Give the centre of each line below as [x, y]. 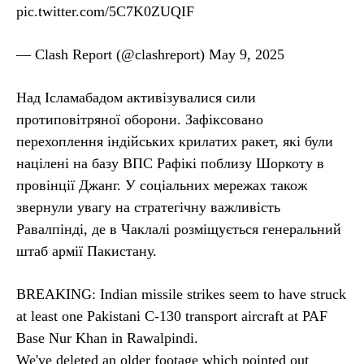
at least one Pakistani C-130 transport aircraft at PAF [172, 316]
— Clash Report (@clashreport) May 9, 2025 [150, 54]
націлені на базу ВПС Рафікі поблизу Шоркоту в [170, 163]
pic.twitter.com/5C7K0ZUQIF [105, 11]
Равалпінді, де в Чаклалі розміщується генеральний [179, 229]
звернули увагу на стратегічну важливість [148, 207]
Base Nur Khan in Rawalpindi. [107, 338]
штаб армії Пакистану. [87, 251]
